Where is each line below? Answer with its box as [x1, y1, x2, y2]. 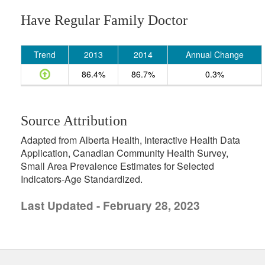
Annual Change [186, 49, 244, 60]
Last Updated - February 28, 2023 [21, 198, 200, 214]
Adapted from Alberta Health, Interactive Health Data [21, 133, 240, 147]
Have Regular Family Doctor [21, 12, 188, 28]
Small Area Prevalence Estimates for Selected [21, 159, 214, 173]
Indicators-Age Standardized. [21, 172, 143, 186]
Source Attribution [21, 113, 127, 128]
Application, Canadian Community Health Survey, [21, 146, 228, 160]
